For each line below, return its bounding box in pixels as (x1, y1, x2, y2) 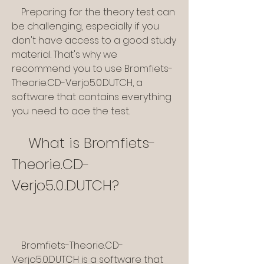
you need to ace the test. (12, 104, 130, 118)
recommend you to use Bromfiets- (12, 62, 173, 76)
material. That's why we (12, 48, 117, 62)
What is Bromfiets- (12, 133, 28, 153)
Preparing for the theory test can (12, 5, 21, 19)
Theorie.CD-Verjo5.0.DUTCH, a (12, 76, 143, 90)
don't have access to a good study (12, 34, 176, 48)
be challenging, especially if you (12, 19, 159, 34)
